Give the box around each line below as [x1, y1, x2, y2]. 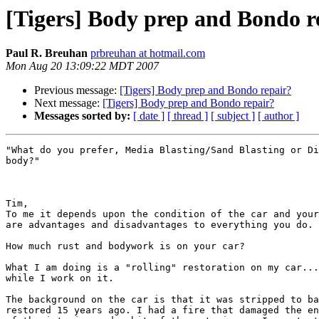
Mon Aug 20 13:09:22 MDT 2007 [6, 60, 159, 73]
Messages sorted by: [34, 110, 130, 122]
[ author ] [258, 110, 299, 122]
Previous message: [34, 84, 120, 97]
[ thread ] [167, 110, 208, 122]
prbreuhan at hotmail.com [90, 47, 205, 60]
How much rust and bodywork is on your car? [6, 241, 245, 252]
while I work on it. [6, 273, 114, 284]
